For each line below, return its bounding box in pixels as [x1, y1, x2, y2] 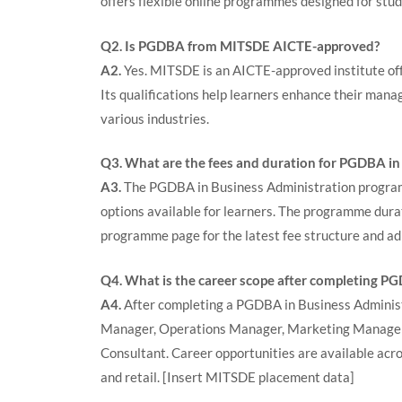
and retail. [100, 368, 162, 385]
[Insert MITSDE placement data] [162, 368, 354, 385]
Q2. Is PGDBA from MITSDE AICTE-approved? [100, 37, 380, 54]
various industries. [100, 109, 209, 127]
